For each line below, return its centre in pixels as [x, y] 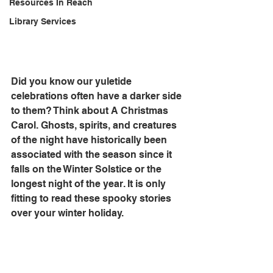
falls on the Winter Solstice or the [87, 169]
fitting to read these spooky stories [92, 198]
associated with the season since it [93, 154]
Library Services [43, 21]
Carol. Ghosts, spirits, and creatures [95, 125]
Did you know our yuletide [73, 81]
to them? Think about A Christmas [91, 111]
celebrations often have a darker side [97, 96]
